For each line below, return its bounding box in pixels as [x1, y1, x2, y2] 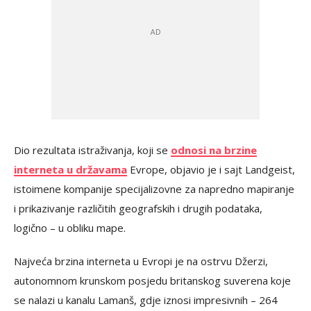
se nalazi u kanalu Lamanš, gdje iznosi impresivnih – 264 [14, 293, 278, 307]
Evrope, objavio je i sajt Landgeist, [127, 162, 295, 176]
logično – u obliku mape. [14, 221, 126, 235]
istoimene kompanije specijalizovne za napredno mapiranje [14, 182, 294, 196]
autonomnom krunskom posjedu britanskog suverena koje [14, 274, 291, 287]
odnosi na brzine [171, 143, 257, 157]
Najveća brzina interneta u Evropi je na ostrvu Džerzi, [14, 254, 268, 268]
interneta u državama [14, 162, 127, 176]
